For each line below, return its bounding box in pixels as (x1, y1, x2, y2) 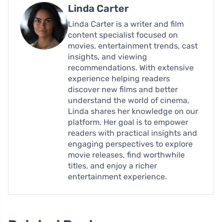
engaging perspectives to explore (68, 139, 193, 149)
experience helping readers (68, 74, 170, 84)
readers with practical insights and (68, 128, 197, 138)
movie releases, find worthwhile (68, 150, 185, 160)
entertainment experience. (68, 172, 167, 182)
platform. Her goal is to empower (68, 117, 188, 127)
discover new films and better (68, 85, 178, 95)
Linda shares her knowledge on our (68, 107, 198, 116)
